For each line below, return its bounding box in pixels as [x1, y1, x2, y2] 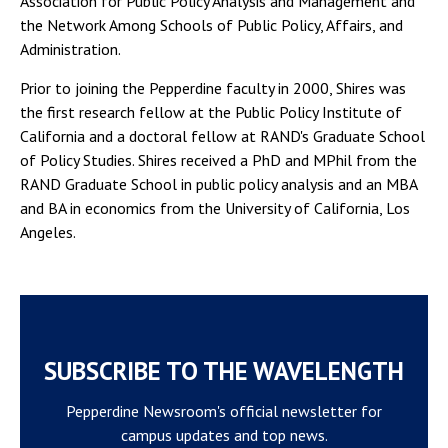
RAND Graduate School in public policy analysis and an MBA [20, 174, 417, 194]
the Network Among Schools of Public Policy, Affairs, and [20, 15, 403, 35]
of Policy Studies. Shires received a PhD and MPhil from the [20, 150, 417, 170]
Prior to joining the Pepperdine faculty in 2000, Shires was [20, 78, 406, 98]
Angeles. [20, 222, 76, 242]
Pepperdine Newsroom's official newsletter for [66, 401, 382, 421]
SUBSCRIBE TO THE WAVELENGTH [44, 355, 404, 387]
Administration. [20, 39, 121, 59]
